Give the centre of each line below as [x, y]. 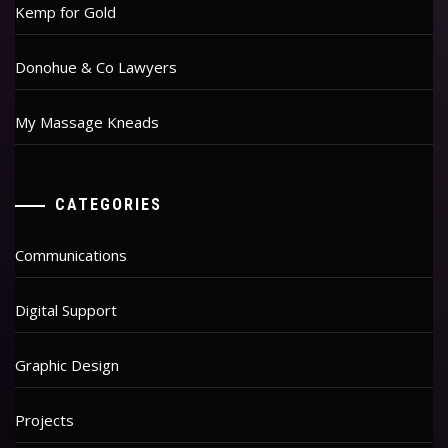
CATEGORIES [108, 205]
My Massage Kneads [87, 121]
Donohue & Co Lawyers [96, 66]
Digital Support [66, 310]
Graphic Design [67, 365]
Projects [44, 420]
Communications [71, 255]
